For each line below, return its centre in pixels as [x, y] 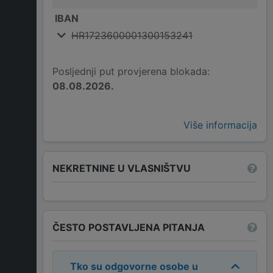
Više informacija [220, 125]
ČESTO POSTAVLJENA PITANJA [129, 227]
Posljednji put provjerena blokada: [131, 72]
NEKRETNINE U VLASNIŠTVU [122, 168]
